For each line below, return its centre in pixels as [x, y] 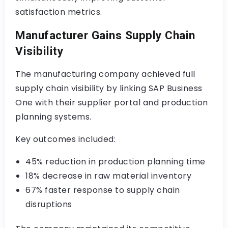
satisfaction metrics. [59, 12]
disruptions [49, 204]
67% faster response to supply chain [103, 190]
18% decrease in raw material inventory [108, 176]
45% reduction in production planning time [116, 161]
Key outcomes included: [65, 139]
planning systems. [53, 117]
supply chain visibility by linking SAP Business [109, 88]
